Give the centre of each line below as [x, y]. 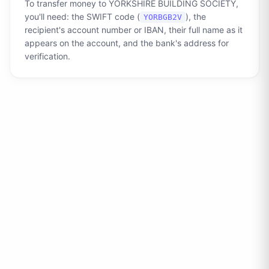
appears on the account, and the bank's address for [127, 43]
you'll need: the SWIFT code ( [82, 17]
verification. [47, 56]
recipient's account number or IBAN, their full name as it [134, 30]
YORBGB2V [163, 17]
